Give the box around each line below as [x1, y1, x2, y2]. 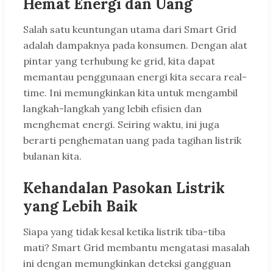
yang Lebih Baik [23, 197, 138, 216]
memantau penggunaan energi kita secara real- [23, 71, 247, 83]
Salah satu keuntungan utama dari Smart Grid [23, 23, 236, 36]
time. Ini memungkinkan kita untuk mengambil [23, 87, 238, 99]
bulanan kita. [23, 150, 82, 163]
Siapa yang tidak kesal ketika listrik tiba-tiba [23, 225, 225, 238]
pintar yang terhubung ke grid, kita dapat [23, 55, 215, 68]
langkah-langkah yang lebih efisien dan [23, 102, 202, 115]
